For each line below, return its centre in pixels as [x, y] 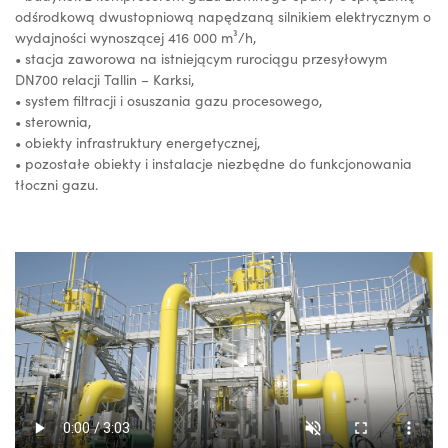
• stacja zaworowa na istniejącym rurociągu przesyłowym [201, 59]
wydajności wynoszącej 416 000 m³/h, [135, 38]
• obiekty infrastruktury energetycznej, [137, 143]
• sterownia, [53, 122]
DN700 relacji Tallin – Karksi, [104, 80]
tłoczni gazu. [56, 185]
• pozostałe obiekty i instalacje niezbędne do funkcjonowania [213, 164]
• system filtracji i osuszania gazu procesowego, [168, 101]
